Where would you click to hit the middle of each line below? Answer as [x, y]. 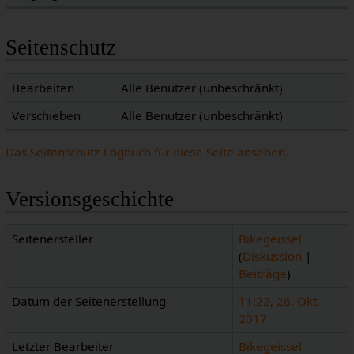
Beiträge [263, 274]
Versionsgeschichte [89, 199]
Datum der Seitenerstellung [89, 301]
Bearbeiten [43, 87]
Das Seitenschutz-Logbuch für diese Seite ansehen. [147, 151]
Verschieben [47, 115]
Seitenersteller [53, 239]
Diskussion [273, 256]
